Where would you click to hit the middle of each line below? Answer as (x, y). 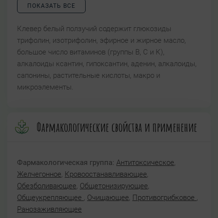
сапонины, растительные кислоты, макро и (89, 76)
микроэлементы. (45, 87)
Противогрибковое (164, 198)
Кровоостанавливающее (106, 174)
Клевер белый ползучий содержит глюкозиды (94, 29)
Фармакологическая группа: (66, 163)
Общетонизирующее (114, 186)
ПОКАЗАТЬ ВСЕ (51, 6)
